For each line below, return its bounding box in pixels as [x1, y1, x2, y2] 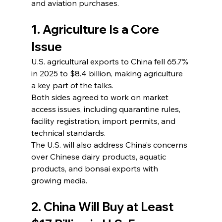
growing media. [31, 175, 87, 185]
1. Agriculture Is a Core [31, 21, 162, 37]
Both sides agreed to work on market [31, 92, 170, 102]
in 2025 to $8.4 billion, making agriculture [31, 68, 185, 78]
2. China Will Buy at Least [31, 199, 176, 214]
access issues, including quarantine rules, [31, 104, 182, 114]
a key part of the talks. [31, 80, 113, 90]
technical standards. [31, 127, 106, 138]
